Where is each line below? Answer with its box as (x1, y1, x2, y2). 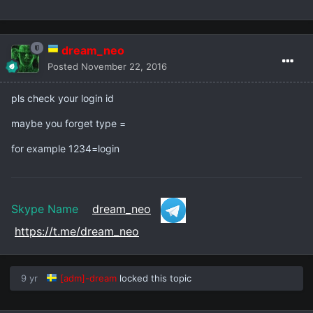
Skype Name (11, 202, 92, 217)
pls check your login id (11, 92, 114, 105)
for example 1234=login (11, 143, 119, 155)
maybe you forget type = (11, 117, 126, 130)
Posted (48, 61, 81, 73)
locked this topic (117, 272, 191, 284)
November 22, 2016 (81, 61, 167, 73)
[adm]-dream (60, 272, 117, 284)
